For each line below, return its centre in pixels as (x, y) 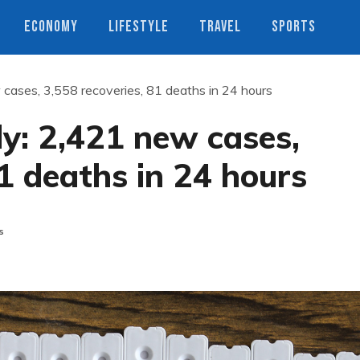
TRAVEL (220, 27)
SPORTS (294, 27)
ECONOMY (51, 27)
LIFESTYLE (139, 27)
